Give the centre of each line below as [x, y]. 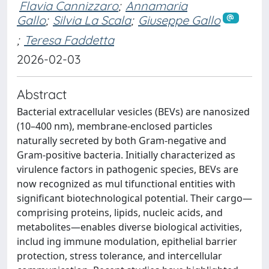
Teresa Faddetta [69, 40]
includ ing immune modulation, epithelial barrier [127, 241]
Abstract [42, 94]
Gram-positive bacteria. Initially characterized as [126, 155]
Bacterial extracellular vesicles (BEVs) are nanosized [133, 111]
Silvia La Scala [92, 20]
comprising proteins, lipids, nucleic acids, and [120, 212]
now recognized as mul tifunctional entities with [126, 183]
